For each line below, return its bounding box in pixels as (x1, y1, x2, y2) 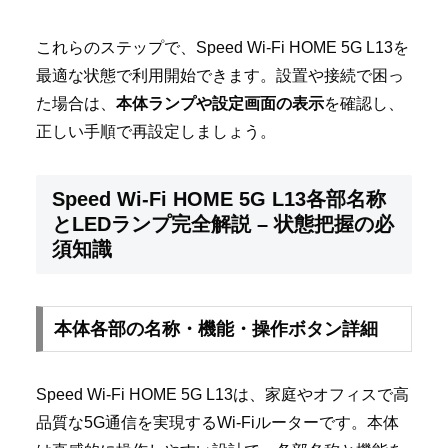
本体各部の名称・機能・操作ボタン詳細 (53, 318, 378, 339)
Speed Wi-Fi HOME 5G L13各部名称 (52, 187, 386, 210)
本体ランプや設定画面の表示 (116, 94, 324, 112)
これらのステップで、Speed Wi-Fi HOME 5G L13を (36, 38, 409, 56)
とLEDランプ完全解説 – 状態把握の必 (52, 212, 394, 235)
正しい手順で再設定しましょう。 (36, 122, 276, 140)
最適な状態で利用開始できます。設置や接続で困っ (36, 66, 404, 84)
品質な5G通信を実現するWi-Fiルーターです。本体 (36, 413, 399, 431)
